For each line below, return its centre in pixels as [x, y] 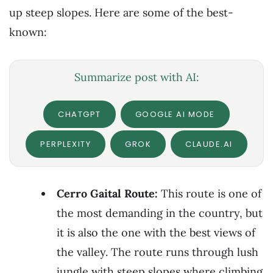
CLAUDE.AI [209, 144]
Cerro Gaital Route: [107, 193]
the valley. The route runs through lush [158, 252]
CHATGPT [80, 115]
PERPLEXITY [66, 144]
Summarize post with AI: [136, 77]
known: [28, 32]
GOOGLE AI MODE [175, 115]
